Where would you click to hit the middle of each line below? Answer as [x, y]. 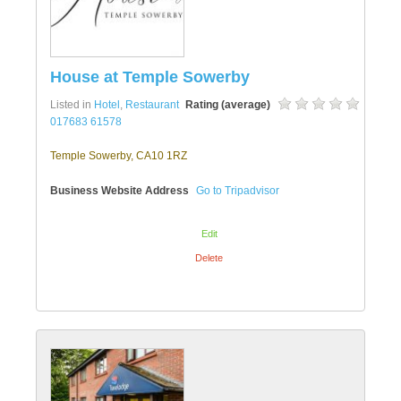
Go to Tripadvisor [238, 191]
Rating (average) [227, 105]
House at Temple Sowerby [150, 77]
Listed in [72, 105]
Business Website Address [119, 191]
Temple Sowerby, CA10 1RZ [119, 156]
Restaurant [152, 105]
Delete [209, 258]
